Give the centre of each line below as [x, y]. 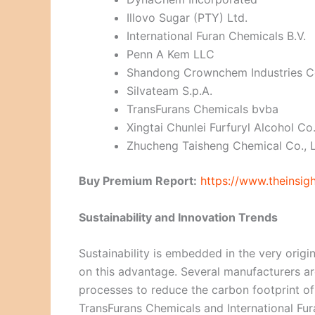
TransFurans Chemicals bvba [202, 109]
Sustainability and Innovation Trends [178, 217]
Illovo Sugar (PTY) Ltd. [187, 18]
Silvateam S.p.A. [169, 91]
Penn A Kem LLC [171, 54]
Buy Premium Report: [138, 181]
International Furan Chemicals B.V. [216, 36]
